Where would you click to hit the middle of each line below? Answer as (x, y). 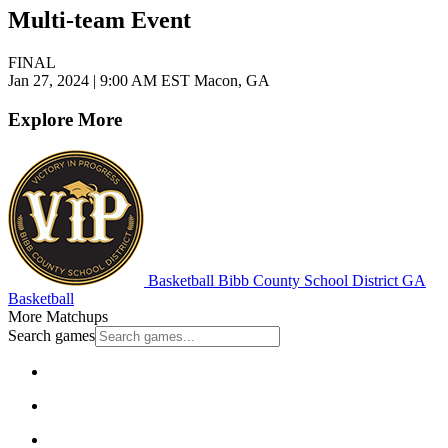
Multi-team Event (99, 20)
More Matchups (58, 316)
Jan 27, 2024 (50, 81)
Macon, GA (230, 81)
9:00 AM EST (145, 81)
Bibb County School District (306, 280)
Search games (51, 335)
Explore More (65, 120)
